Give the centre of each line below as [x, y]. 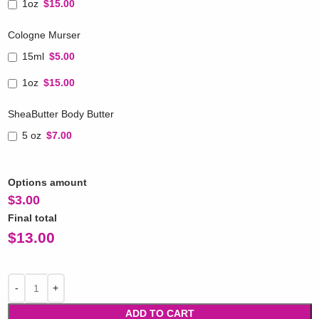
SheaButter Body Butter [61, 114]
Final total [32, 218]
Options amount [47, 182]
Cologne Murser [44, 35]
